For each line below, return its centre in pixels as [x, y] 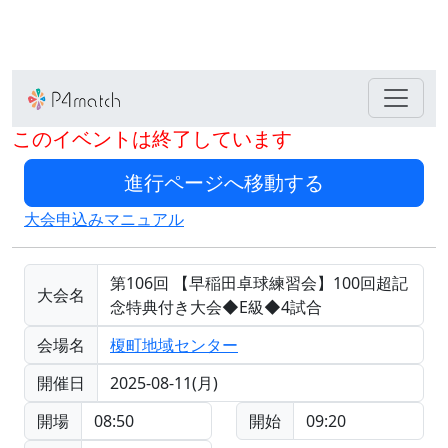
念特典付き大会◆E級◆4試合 [216, 306]
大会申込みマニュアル [104, 218]
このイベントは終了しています [152, 138]
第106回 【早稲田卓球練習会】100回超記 [259, 282]
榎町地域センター [174, 344]
